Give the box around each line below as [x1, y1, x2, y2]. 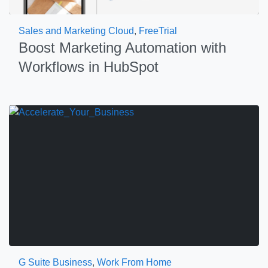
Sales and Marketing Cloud [19, 26, 134, 36]
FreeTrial [139, 26, 177, 36]
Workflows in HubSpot [19, 59, 159, 75]
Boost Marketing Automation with [19, 39, 226, 56]
